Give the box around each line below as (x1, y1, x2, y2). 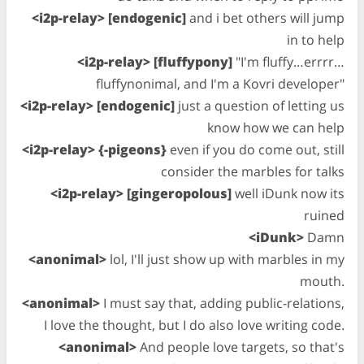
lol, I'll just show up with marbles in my (106, 250, 344, 268)
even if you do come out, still (167, 141, 344, 158)
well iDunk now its (232, 184, 344, 202)
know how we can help (207, 119, 344, 136)
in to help (287, 31, 344, 49)
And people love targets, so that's (136, 338, 344, 356)
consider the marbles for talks (161, 162, 344, 180)
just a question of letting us (175, 97, 344, 115)
